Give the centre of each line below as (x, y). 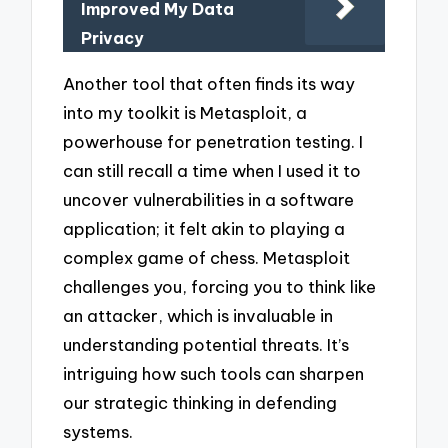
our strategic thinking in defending (200, 403)
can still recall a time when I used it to (212, 171)
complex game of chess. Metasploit (207, 258)
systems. (98, 432)
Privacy (113, 38)
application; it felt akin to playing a (204, 229)
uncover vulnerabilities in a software (209, 200)
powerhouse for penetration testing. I (213, 142)
